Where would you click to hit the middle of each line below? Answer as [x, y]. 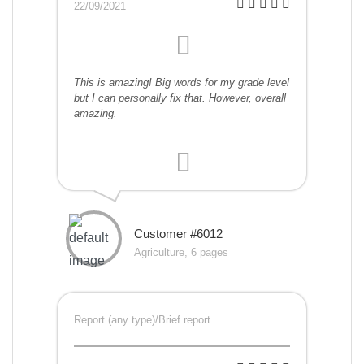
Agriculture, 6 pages [181, 253]
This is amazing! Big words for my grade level [182, 83]
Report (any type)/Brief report [142, 320]
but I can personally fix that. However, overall [180, 98]
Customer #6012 [178, 234]
